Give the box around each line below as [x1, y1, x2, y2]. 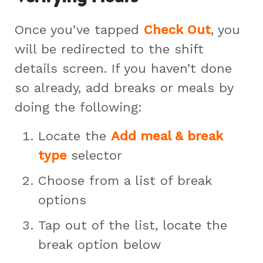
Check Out [144, 22, 211, 37]
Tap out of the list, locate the [38, 217, 227, 232]
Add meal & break [111, 128, 223, 143]
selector [71, 147, 122, 163]
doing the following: [15, 99, 142, 114]
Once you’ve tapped [15, 22, 144, 37]
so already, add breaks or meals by [15, 80, 233, 95]
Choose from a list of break [38, 173, 212, 188]
